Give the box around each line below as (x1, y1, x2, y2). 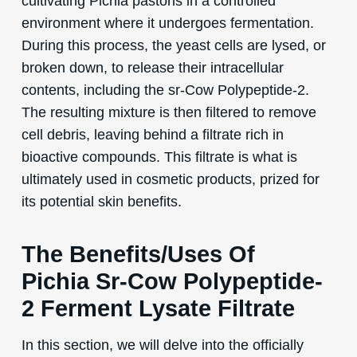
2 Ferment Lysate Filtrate (21, 295, 295, 321)
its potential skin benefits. (21, 192, 182, 210)
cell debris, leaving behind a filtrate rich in (21, 125, 284, 143)
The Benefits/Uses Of (21, 241, 255, 267)
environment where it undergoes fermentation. (21, 14, 314, 31)
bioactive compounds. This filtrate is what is (21, 147, 297, 165)
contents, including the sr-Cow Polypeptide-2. (21, 80, 309, 98)
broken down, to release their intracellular (21, 58, 284, 76)
